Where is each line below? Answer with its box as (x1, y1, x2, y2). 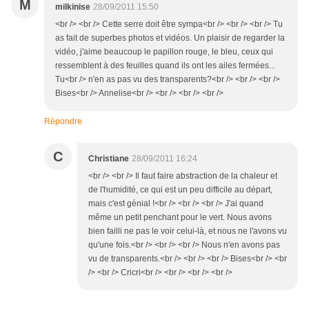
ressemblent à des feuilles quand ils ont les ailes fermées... (55, 61, 275, 71)
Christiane (88, 154, 129, 164)
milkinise (55, 2, 90, 12)
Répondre (44, 117, 82, 127)
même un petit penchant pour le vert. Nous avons (88, 212, 272, 223)
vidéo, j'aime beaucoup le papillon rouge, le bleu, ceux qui (55, 47, 273, 57)
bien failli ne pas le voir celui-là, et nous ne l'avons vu (88, 226, 287, 237)
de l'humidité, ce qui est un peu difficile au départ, (88, 185, 272, 195)
